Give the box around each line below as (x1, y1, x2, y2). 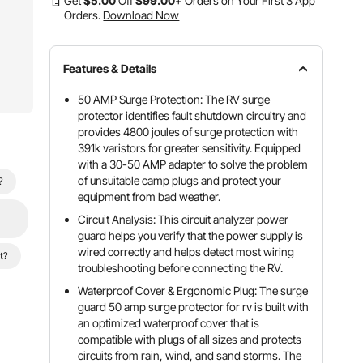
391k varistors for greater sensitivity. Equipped (78, 141, 301, 155)
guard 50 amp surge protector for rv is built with (78, 300, 310, 314)
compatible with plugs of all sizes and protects (78, 332, 302, 346)
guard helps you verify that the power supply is (78, 228, 304, 242)
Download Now (103, 8, 180, 22)
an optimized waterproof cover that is (78, 316, 260, 330)
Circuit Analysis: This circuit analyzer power (78, 212, 289, 226)
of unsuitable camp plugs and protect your (78, 173, 282, 187)
